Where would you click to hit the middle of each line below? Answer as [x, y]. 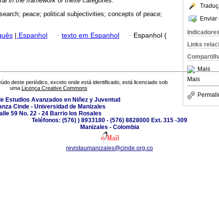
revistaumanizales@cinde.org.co [109, 148]
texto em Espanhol [90, 35]
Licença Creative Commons [54, 88]
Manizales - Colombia [109, 127]
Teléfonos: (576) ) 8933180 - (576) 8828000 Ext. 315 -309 [109, 120]
